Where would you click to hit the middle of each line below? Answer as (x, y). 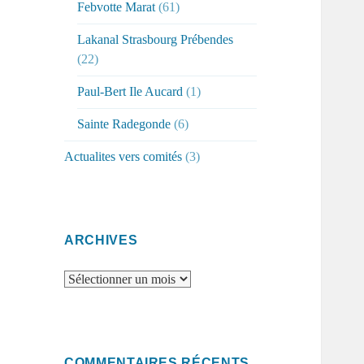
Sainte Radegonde (124, 124)
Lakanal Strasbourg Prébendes (156, 40)
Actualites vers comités (123, 157)
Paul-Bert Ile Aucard (130, 92)
